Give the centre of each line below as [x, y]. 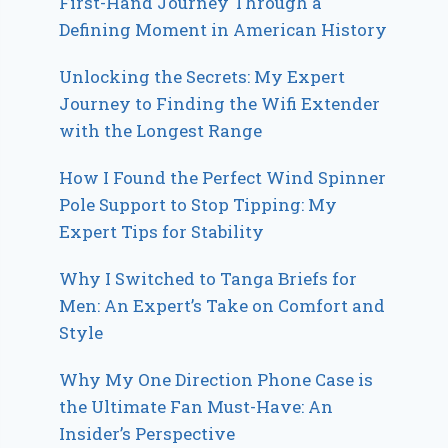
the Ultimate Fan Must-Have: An [196, 406]
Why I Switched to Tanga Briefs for [208, 278]
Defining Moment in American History [223, 29]
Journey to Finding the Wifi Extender [220, 103]
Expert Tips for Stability [162, 231]
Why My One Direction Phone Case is [216, 379]
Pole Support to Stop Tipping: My [198, 204]
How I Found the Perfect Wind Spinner [223, 177]
